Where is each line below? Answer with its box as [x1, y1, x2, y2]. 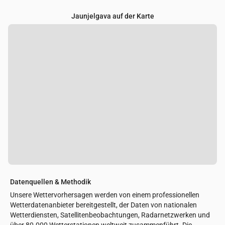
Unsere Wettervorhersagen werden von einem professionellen [10, 191, 199, 199]
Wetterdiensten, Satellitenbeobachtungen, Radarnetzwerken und [10, 211, 210, 219]
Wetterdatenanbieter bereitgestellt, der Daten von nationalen [10, 201, 197, 209]
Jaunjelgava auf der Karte [71, 12, 154, 21]
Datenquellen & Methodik [10, 178, 91, 186]
